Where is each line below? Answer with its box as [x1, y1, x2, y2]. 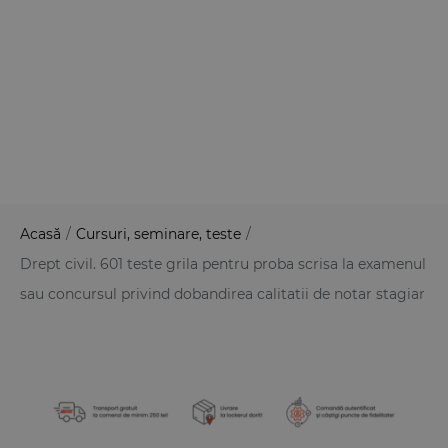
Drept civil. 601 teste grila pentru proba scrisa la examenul [20, 254, 426, 273]
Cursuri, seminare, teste [76, 224, 241, 243]
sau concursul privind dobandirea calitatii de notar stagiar [20, 284, 425, 303]
